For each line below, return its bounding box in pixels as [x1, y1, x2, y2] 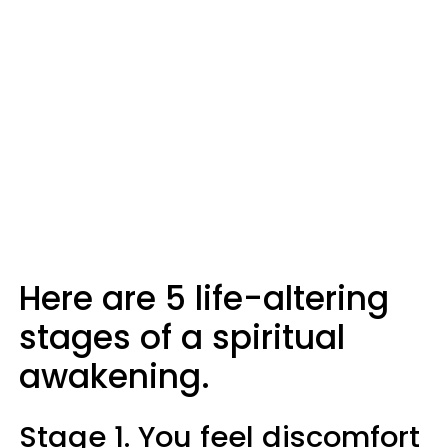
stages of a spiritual [19, 314, 345, 361]
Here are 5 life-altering [19, 275, 389, 322]
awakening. [19, 353, 210, 400]
